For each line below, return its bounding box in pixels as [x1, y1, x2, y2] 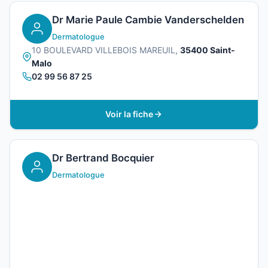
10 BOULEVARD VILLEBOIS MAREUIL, [32, 44, 180, 55]
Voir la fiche [105, 109, 153, 120]
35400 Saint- [180, 44, 235, 55]
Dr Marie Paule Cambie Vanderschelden [52, 13, 244, 26]
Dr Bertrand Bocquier [52, 151, 154, 164]
